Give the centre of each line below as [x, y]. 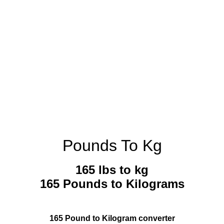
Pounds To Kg [112, 145]
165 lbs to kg [112, 170]
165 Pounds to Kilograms [112, 184]
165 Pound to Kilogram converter [112, 218]
